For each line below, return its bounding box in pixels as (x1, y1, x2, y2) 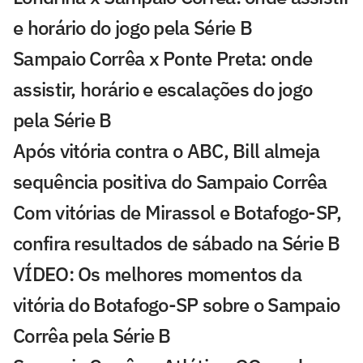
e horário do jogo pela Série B (13, 15, 252, 41)
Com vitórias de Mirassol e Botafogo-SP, (13, 199, 342, 226)
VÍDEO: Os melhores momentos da (13, 261, 301, 288)
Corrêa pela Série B (13, 322, 171, 349)
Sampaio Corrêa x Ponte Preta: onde (13, 45, 313, 72)
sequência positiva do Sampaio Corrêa (13, 169, 327, 195)
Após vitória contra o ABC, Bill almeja (13, 138, 320, 164)
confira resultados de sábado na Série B (13, 230, 340, 257)
